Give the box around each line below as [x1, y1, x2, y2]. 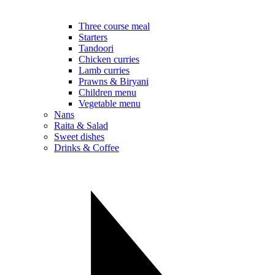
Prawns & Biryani [79, 76, 149, 87]
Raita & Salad [54, 120, 108, 131]
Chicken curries [79, 54, 139, 65]
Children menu [79, 87, 136, 98]
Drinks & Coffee [54, 142, 119, 153]
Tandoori [79, 43, 114, 54]
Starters [79, 32, 107, 43]
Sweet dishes [54, 131, 104, 142]
